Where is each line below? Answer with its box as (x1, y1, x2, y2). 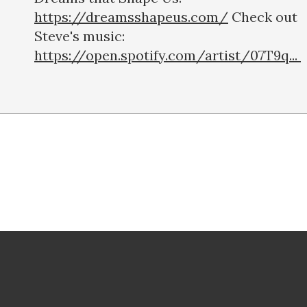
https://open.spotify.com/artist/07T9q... (34, 47, 301, 64)
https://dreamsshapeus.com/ (34, 8, 228, 26)
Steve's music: (34, 27, 125, 45)
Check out (228, 8, 297, 26)
